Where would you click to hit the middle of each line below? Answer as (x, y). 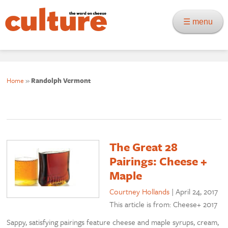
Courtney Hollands (140, 192)
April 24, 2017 (197, 192)
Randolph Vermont (61, 81)
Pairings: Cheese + (159, 161)
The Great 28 (144, 147)
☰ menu (201, 22)
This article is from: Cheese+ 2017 (164, 204)
